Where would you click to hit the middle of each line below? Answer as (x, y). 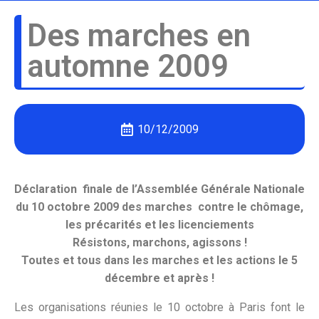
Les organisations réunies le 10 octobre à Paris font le (159, 308)
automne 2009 (128, 67)
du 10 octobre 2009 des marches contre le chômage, (159, 207)
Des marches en (139, 36)
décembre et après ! (159, 278)
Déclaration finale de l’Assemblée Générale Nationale (159, 189)
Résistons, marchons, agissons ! (159, 243)
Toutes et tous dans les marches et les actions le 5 (159, 261)
